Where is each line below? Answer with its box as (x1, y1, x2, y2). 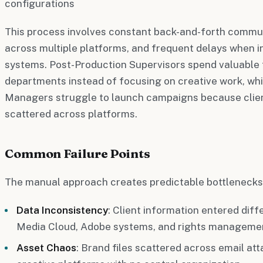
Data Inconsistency (16, 204, 108, 216)
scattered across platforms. (5, 107, 137, 120)
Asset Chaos (16, 241, 76, 254)
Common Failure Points (5, 145, 150, 161)
